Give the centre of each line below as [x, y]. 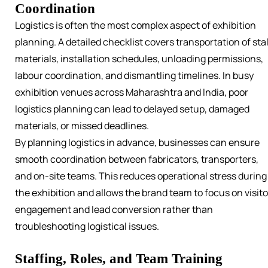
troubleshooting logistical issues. [87, 226]
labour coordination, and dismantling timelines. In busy [134, 76]
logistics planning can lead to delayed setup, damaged [132, 109]
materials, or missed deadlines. [82, 126]
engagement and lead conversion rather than [114, 210]
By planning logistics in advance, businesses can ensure [137, 143]
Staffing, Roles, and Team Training [119, 259]
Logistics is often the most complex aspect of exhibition [135, 25]
